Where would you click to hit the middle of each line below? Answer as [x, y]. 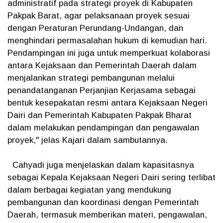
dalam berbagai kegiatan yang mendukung [89, 190]
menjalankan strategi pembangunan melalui [91, 78]
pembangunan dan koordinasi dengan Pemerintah [103, 202]
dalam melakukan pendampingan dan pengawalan [103, 128]
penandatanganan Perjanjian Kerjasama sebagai [102, 90]
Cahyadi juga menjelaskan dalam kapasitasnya [101, 165]
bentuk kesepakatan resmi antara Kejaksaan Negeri [108, 103]
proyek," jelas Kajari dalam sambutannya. [88, 140]
